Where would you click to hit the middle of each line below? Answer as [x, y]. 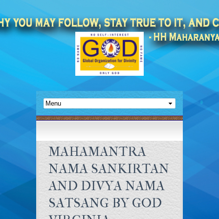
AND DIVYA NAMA [107, 186]
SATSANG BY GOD [105, 203]
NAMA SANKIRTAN [109, 169]
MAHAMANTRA [97, 152]
